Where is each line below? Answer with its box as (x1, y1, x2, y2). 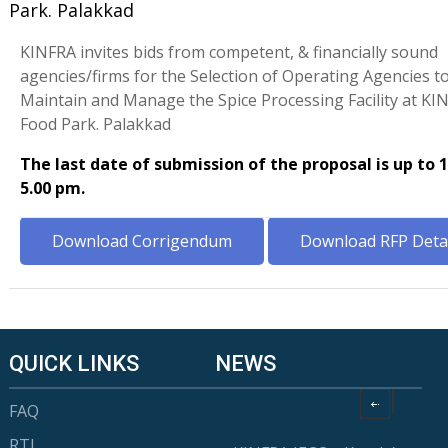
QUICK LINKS (8, 351, 139, 376)
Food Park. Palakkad (19, 113, 171, 135)
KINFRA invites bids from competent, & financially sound (19, 41, 438, 63)
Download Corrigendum (51, 230, 232, 252)
